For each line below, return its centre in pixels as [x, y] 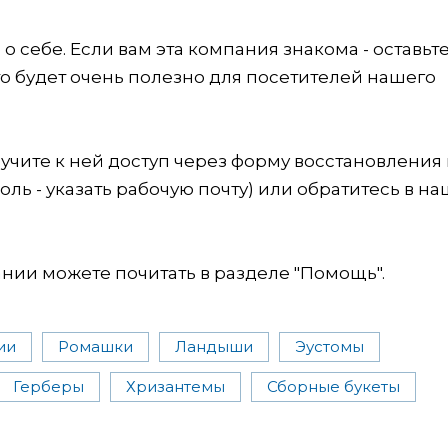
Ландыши [214, 346]
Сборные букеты [333, 386]
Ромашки [95, 346]
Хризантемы [175, 386]
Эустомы [329, 346]
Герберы [48, 386]
